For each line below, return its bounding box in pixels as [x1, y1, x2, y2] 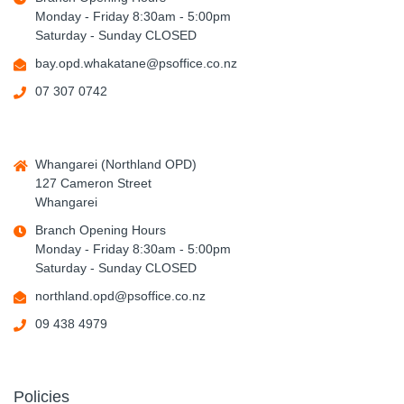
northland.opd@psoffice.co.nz [35, 289, 206, 303]
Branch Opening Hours [35, 223, 166, 237]
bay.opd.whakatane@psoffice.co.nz [35, 56, 237, 70]
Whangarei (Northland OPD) [35, 157, 197, 171]
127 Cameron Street [35, 176, 151, 190]
